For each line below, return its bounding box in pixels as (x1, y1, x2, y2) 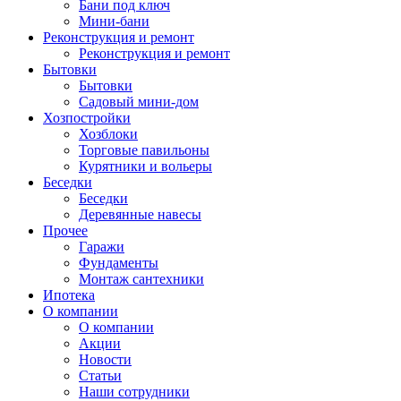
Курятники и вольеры (79, 158, 212, 174)
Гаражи (79, 238, 124, 254)
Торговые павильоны (79, 141, 209, 158)
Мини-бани (79, 13, 149, 29)
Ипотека (43, 286, 95, 303)
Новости (79, 351, 132, 367)
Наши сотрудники (79, 383, 190, 399)
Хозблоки (79, 125, 138, 141)
